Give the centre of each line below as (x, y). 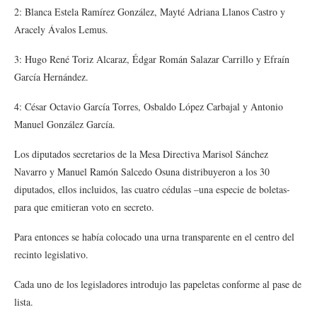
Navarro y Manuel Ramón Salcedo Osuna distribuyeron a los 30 (142, 172)
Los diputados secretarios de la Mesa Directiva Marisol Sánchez (141, 154)
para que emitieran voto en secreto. (84, 207)
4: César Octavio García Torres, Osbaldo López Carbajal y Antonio (149, 106)
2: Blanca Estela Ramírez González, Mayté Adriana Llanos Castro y (150, 12)
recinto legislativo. (51, 254)
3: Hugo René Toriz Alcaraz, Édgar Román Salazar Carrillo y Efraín (152, 59)
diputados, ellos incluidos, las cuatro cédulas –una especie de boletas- (152, 189)
